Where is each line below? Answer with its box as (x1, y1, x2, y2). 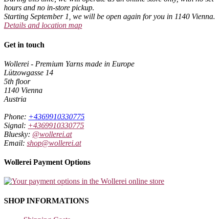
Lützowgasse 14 (4, 68, 53, 77)
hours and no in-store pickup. (4, 3, 94, 12)
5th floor (4, 77, 30, 86)
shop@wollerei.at (27, 138, 81, 147)
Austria (4, 94, 26, 103)
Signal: (4, 121, 28, 130)
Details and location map (4, 21, 82, 30)
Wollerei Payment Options (4, 158, 90, 167)
